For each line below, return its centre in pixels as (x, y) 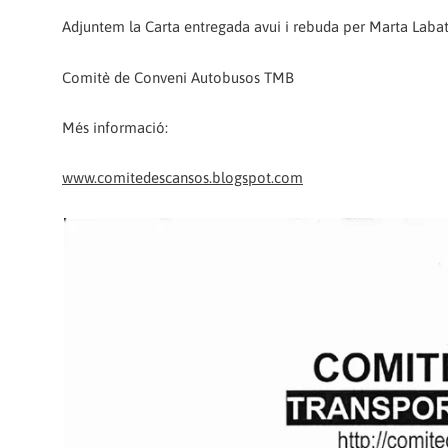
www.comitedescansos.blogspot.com (182, 178)
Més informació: (115, 127)
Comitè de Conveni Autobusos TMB (178, 77)
